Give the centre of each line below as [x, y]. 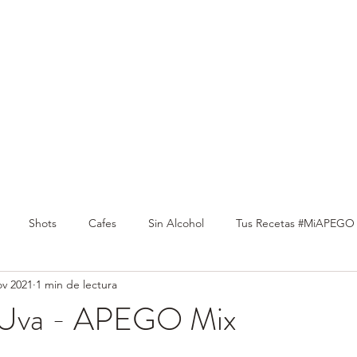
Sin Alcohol [176, 223]
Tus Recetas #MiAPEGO [295, 223]
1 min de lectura [76, 284]
